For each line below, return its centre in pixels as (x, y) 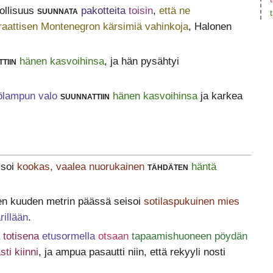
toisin (140, 10)
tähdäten (168, 167)
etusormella (68, 236)
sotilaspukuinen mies (191, 202)
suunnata (57, 10)
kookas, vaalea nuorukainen (80, 167)
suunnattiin (85, 96)
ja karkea (220, 96)
